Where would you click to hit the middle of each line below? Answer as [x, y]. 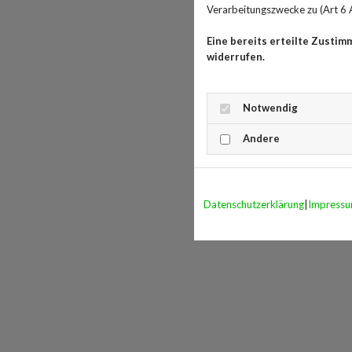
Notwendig [270, 108]
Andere [261, 138]
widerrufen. [236, 57]
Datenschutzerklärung [254, 204]
